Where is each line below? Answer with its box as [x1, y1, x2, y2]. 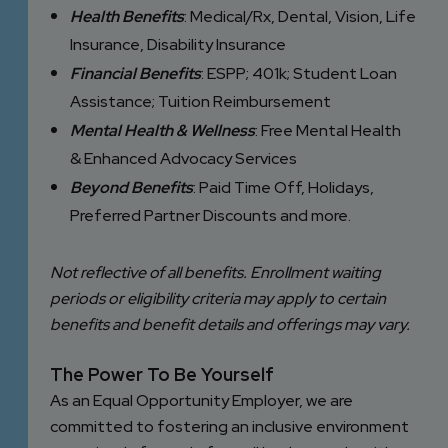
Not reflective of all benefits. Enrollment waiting [50, 262, 381, 283]
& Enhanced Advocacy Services [70, 148, 297, 169]
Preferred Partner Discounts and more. [70, 205, 351, 226]
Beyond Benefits [70, 177, 193, 198]
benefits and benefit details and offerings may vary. [50, 314, 410, 335]
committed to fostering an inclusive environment [50, 416, 409, 437]
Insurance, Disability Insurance [70, 34, 286, 55]
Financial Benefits [70, 63, 201, 84]
